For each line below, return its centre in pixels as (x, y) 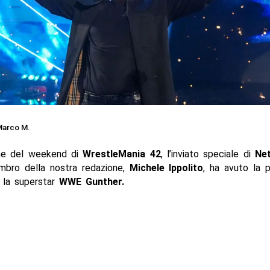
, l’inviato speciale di (208, 154)
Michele (147, 168)
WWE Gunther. (91, 181)
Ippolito (186, 168)
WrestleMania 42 (122, 154)
